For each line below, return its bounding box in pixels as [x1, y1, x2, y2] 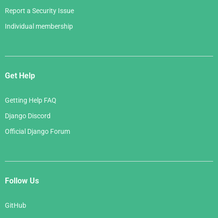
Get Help [5, 71, 35, 80]
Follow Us [5, 176, 39, 185]
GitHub [5, 201, 26, 209]
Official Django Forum [5, 127, 70, 135]
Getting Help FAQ [5, 96, 56, 104]
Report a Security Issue [5, 6, 74, 15]
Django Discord [5, 111, 51, 120]
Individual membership [5, 22, 73, 30]
